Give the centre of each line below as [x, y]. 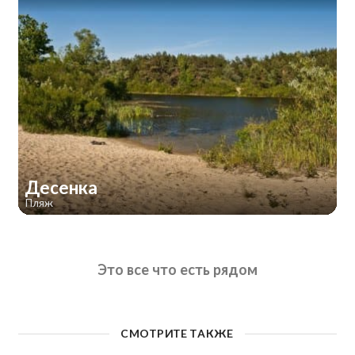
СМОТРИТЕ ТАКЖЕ [177, 333]
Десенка [63, 188]
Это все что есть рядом [177, 269]
